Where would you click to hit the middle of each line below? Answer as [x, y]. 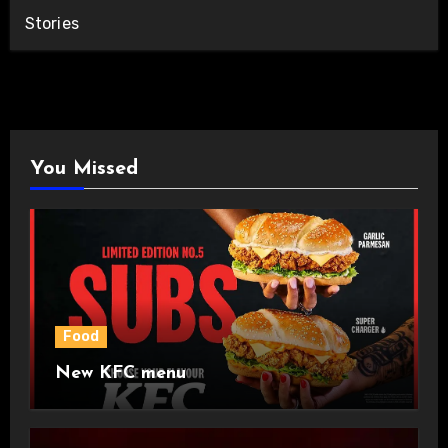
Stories [51, 23]
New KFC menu [120, 373]
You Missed [83, 168]
